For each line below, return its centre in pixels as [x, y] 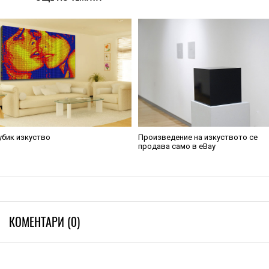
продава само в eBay [177, 146]
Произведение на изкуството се [198, 137]
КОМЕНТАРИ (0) [44, 222]
